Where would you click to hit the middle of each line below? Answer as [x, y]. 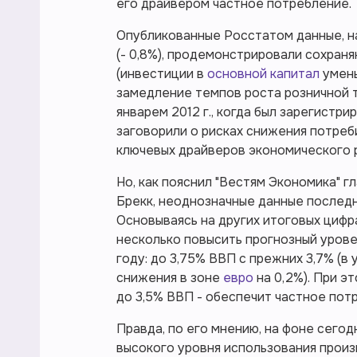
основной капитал [265, 74]
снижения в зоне [170, 278]
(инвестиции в [162, 74]
